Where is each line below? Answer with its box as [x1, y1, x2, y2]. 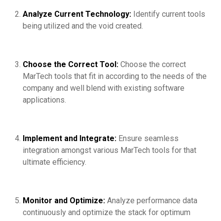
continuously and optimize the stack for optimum [23, 208, 190, 218]
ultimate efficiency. [23, 157, 86, 167]
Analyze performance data [107, 196, 197, 206]
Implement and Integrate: [23, 134, 118, 144]
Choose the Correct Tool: [23, 60, 120, 70]
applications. [23, 95, 66, 105]
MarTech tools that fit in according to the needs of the [23, 72, 207, 81]
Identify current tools [133, 9, 205, 19]
